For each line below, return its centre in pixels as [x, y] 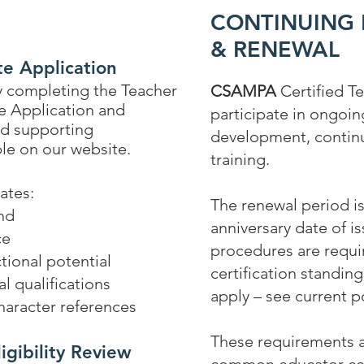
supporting [52, 129]
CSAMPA [243, 91]
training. [240, 159]
